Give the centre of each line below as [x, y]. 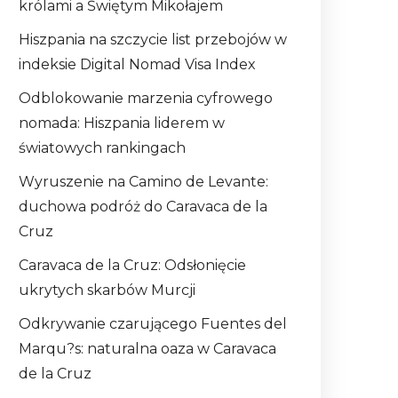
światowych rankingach [102, 148]
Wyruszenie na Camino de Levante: [143, 182]
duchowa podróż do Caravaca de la [143, 207]
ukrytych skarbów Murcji [107, 291]
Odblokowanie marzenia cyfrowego [146, 99]
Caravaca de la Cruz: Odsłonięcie [132, 266]
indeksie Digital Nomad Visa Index [137, 65]
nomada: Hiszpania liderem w [122, 123]
